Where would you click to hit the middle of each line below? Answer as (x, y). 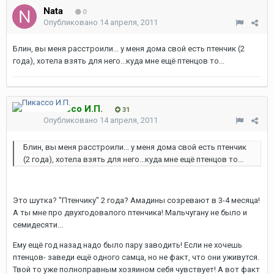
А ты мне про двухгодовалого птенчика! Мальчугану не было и (130, 213)
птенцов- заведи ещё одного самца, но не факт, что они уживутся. (136, 257)
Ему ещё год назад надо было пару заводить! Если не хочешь (128, 245)
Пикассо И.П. (73, 109)
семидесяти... (38, 225)
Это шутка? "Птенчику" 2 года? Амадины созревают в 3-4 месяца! (136, 200)
